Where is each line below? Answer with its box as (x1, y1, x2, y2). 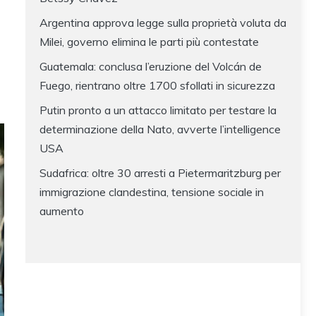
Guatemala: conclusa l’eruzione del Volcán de (39, 59, 262, 74)
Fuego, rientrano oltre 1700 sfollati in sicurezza (39, 78, 275, 93)
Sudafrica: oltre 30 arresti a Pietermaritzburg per (39, 166, 281, 181)
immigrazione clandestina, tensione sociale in (39, 185, 264, 200)
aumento (39, 204, 84, 219)
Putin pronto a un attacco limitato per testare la (39, 103, 276, 118)
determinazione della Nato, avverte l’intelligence (39, 122, 281, 137)
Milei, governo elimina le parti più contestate (39, 35, 259, 49)
